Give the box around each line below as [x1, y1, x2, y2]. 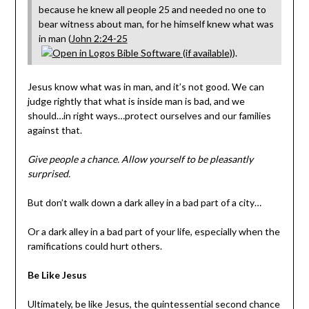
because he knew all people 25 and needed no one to [38, 3, 266, 16]
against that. [27, 124, 82, 137]
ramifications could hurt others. [27, 240, 162, 252]
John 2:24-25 [70, 32, 128, 45]
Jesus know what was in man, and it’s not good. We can [27, 81, 264, 93]
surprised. [27, 168, 70, 180]
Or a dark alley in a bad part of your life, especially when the [27, 226, 280, 238]
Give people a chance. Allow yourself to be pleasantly [27, 153, 253, 166]
